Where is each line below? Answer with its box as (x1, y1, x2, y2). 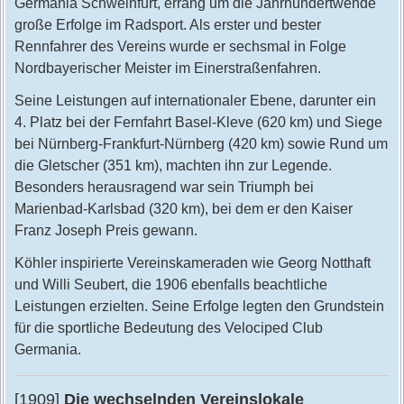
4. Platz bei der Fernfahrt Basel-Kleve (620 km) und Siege (14, 115, 382, 130)
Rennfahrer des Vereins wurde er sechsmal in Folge (14, 39, 346, 54)
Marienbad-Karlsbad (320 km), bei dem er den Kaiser (14, 201, 353, 216)
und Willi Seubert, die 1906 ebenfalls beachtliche (14, 277, 327, 292)
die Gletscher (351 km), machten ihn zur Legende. (14, 158, 332, 173)
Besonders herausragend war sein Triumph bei (14, 179, 314, 195)
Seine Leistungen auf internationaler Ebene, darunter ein (14, 93, 376, 108)
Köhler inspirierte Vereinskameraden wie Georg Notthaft (14, 255, 371, 271)
